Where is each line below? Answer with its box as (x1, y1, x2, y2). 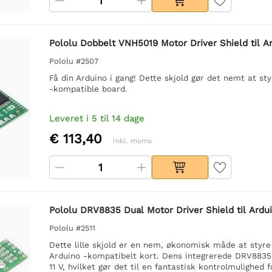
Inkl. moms (112, 136, 152, 145)
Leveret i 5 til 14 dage (49, 112, 144, 124)
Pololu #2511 (49, 223, 95, 233)
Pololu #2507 (49, 56, 98, 66)
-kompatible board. (49, 83, 127, 93)
